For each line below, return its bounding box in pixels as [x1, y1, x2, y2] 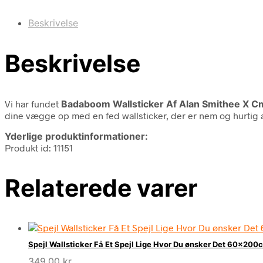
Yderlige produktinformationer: [5, 130, 148, 142]
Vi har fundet [5, 97, 61, 109]
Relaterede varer [5, 173, 198, 203]
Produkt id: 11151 [5, 141, 73, 153]
